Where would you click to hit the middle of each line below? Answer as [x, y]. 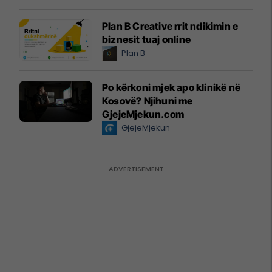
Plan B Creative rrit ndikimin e [170, 26]
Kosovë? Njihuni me [148, 101]
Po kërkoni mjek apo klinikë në [171, 88]
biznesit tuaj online [146, 40]
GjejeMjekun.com [143, 114]
